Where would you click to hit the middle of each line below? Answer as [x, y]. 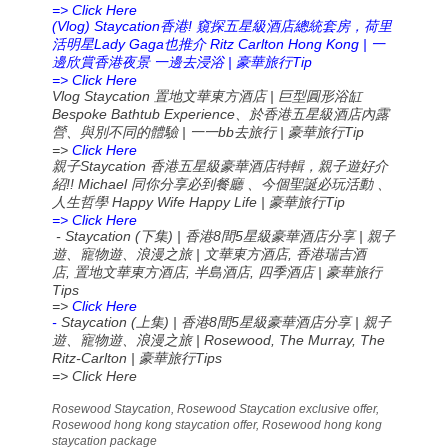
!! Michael [99, 184]
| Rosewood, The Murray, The [289, 340]
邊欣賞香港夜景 [101, 63]
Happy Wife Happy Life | [189, 202]
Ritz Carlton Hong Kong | [289, 44]
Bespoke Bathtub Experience [144, 114]
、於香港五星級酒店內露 [312, 115]
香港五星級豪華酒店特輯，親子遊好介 [269, 167]
